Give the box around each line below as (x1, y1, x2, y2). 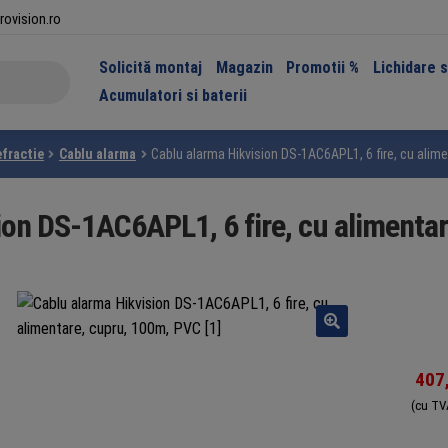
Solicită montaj (98, 57, 202, 77)
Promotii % (286, 57, 360, 77)
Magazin (215, 57, 273, 77)
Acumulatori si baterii (98, 85, 247, 105)
